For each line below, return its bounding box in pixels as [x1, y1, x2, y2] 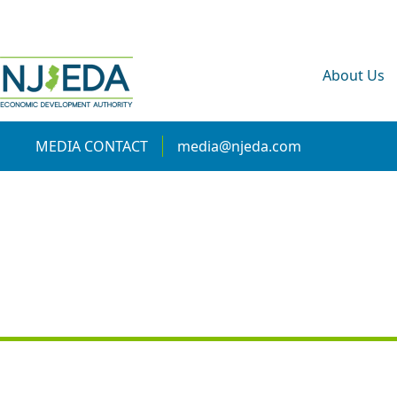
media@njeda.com [177, 136, 301, 156]
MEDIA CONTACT [35, 136, 148, 156]
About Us [323, 65, 385, 85]
